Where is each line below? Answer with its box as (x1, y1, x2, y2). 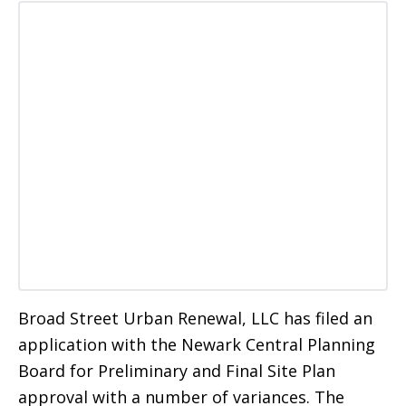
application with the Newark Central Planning (18, 333, 375, 356)
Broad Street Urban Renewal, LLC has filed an (18, 307, 372, 330)
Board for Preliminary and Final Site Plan (18, 360, 335, 382)
